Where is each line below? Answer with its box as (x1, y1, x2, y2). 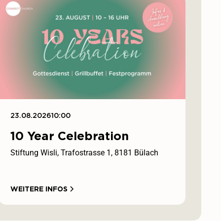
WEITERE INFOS (10, 184, 68, 193)
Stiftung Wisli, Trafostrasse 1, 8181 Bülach (10, 147, 159, 157)
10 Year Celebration (10, 128, 129, 143)
